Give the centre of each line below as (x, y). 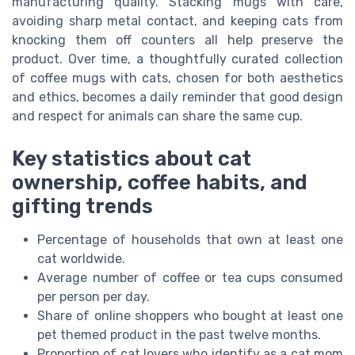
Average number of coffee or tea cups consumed (190, 278)
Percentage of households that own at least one (190, 240)
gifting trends (82, 206)
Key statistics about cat (132, 159)
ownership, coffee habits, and (160, 183)
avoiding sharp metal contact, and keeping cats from (177, 21)
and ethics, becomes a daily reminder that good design (177, 97)
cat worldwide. (81, 259)
